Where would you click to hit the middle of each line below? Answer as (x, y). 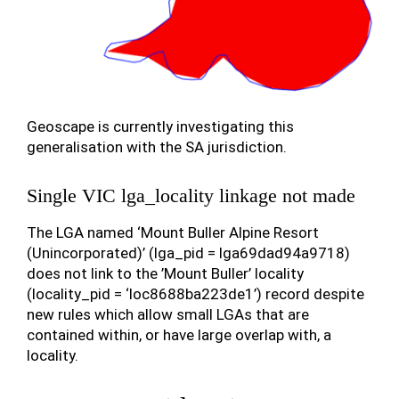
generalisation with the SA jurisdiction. (157, 147)
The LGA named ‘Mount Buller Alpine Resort (173, 232)
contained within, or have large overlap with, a (179, 334)
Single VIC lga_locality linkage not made (191, 195)
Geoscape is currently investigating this (160, 126)
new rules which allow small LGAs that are (168, 314)
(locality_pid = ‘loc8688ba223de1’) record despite (195, 293)
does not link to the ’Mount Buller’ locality (165, 273)
